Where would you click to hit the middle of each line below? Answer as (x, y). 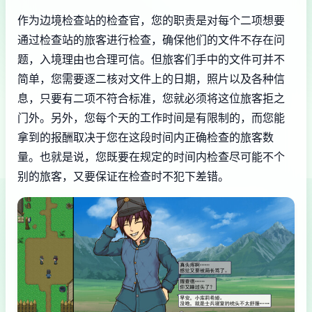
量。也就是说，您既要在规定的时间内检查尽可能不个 (151, 157)
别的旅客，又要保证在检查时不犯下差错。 (123, 176)
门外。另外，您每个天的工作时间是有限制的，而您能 (151, 118)
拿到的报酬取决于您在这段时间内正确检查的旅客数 (146, 137)
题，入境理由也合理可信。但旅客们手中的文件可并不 (151, 59)
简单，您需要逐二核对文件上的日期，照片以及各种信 (151, 79)
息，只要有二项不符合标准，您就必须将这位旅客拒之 (151, 98)
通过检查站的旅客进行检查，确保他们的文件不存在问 (151, 40)
